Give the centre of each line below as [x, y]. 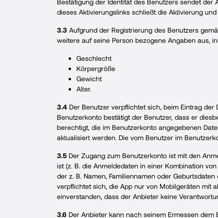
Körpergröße [96, 68]
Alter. [84, 89]
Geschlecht [94, 58]
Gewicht [89, 79]
